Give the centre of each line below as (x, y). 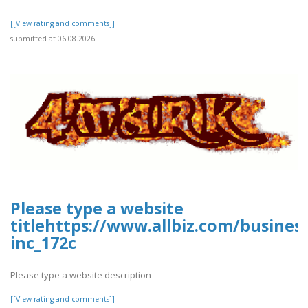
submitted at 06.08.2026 (53, 38)
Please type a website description (81, 275)
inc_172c (43, 243)
